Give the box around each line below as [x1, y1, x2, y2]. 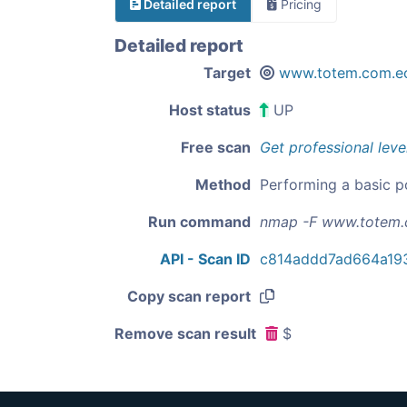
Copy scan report [127, 287, 251, 305]
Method [195, 175, 251, 194]
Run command [148, 213, 251, 231]
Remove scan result [114, 324, 256, 342]
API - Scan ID [160, 250, 251, 268]
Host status [169, 101, 251, 119]
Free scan [181, 138, 251, 156]
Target [203, 64, 251, 82]
